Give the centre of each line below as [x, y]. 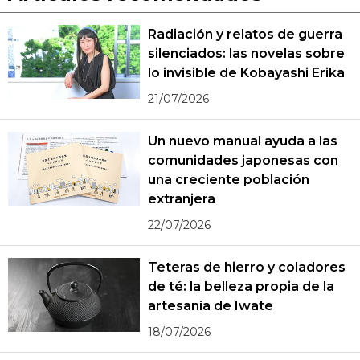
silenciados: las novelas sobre [246, 53]
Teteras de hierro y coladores [247, 267]
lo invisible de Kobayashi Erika [246, 73]
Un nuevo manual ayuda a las [243, 141]
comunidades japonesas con [243, 160]
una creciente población [229, 180]
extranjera [182, 199]
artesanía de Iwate [211, 306]
